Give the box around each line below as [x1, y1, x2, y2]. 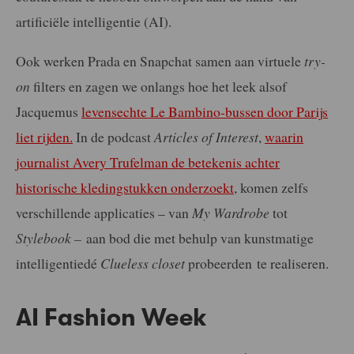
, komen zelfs [234, 177, 308, 197]
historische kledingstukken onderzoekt [16, 177, 234, 197]
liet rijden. [16, 126, 73, 146]
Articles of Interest [154, 126, 258, 146]
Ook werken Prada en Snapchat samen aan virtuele [16, 51, 304, 70]
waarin [265, 126, 303, 146]
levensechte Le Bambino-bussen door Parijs [81, 101, 328, 121]
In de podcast [73, 126, 154, 146]
